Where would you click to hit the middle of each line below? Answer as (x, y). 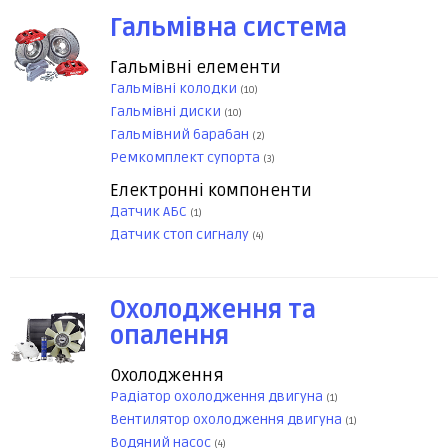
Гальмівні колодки (175, 89)
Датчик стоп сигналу (181, 235)
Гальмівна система (228, 29)
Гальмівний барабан (181, 135)
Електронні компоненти (211, 191)
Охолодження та (213, 311)
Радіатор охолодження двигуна (218, 397)
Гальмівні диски (167, 112)
